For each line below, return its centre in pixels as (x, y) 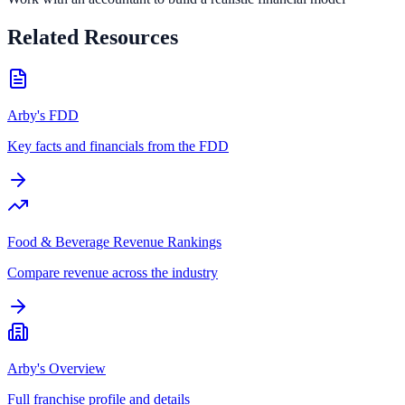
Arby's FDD (43, 115)
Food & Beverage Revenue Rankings (114, 241)
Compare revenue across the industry (113, 272)
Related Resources (93, 37)
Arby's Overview (57, 368)
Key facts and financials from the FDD (118, 146)
